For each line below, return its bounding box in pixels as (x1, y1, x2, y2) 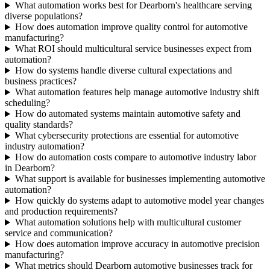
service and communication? (5, 228, 113, 239)
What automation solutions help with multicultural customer (14, 217, 241, 228)
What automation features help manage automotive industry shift (14, 87, 259, 98)
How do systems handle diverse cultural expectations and (14, 65, 232, 76)
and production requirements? (5, 206, 118, 217)
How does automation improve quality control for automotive (14, 22, 248, 33)
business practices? (5, 76, 77, 87)
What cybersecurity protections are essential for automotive (14, 130, 239, 141)
